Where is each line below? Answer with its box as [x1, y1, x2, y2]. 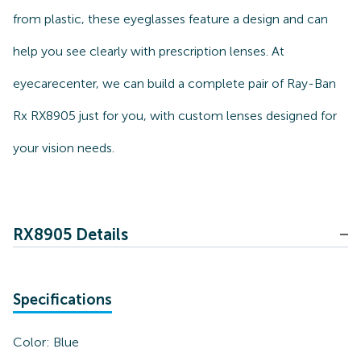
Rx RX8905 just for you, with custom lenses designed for [13, 108, 337, 123]
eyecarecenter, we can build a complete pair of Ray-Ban [13, 76, 336, 91]
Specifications [13, 291, 112, 309]
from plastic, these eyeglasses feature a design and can [13, 11, 328, 27]
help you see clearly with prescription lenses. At [13, 44, 284, 59]
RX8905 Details [13, 225, 128, 244]
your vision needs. [13, 140, 114, 156]
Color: [13, 334, 53, 350]
